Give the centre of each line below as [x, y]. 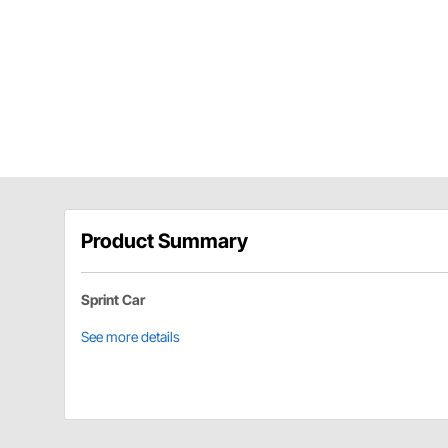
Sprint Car [113, 299]
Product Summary [164, 240]
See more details [130, 336]
